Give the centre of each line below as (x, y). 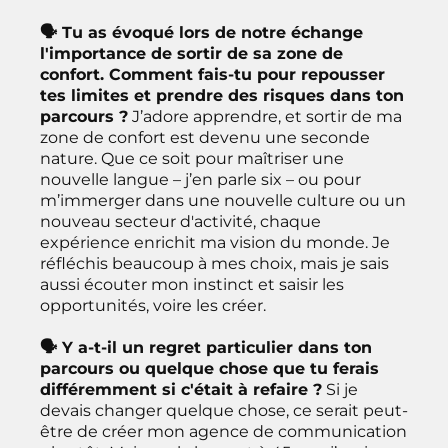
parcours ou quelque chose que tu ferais (209, 368)
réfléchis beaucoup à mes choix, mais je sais (214, 263)
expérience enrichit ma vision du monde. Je (215, 242)
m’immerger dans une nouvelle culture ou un (223, 200)
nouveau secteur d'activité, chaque (180, 221)
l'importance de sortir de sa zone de (191, 53)
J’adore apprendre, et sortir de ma (265, 116)
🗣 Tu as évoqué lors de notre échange (201, 32)
